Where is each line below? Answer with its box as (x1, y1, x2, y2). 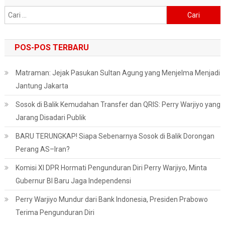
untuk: (166, 20, 186, 28)
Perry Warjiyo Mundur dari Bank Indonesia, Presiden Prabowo (15, 195, 208, 203)
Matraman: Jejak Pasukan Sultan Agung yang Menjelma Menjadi (15, 69, 220, 77)
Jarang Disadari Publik (15, 114, 86, 122)
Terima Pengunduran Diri (15, 208, 94, 216)
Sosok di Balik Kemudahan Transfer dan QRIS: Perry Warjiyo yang (15, 100, 220, 108)
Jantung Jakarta (15, 82, 68, 90)
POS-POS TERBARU (14, 43, 89, 52)
